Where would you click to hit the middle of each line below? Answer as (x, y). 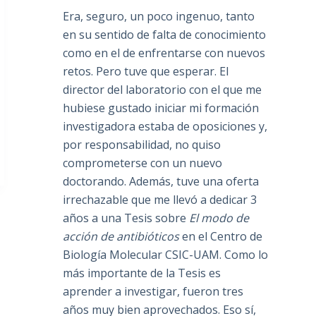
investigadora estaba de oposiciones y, (165, 127)
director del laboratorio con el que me (163, 90)
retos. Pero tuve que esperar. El (146, 72)
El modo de (219, 218)
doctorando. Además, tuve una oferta (161, 182)
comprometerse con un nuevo (143, 163)
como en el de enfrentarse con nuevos (164, 53)
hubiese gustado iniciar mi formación (161, 108)
